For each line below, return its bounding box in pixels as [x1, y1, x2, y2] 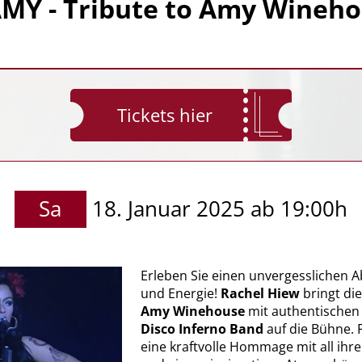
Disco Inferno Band [140, 320, 263, 339]
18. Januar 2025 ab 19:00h [92, 195, 348, 224]
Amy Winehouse [140, 302, 245, 321]
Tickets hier [116, 103, 213, 128]
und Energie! [140, 284, 221, 303]
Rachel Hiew [220, 284, 300, 303]
